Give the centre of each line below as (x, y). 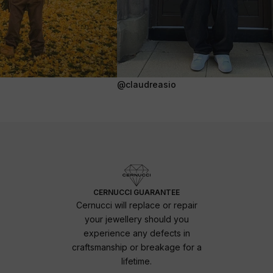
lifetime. (136, 261)
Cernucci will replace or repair (136, 205)
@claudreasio (147, 85)
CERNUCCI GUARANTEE (136, 192)
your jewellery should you (136, 219)
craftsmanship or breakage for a (136, 247)
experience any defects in (136, 233)
